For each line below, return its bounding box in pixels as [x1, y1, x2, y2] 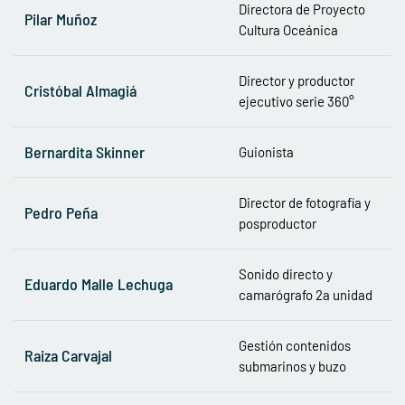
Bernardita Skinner [24, 141, 145, 162]
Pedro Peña [24, 202, 98, 222]
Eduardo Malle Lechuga [24, 273, 173, 294]
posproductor [239, 214, 316, 231]
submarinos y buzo [239, 357, 346, 374]
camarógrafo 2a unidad [239, 286, 372, 303]
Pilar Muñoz [24, 8, 97, 29]
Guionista [239, 143, 294, 160]
